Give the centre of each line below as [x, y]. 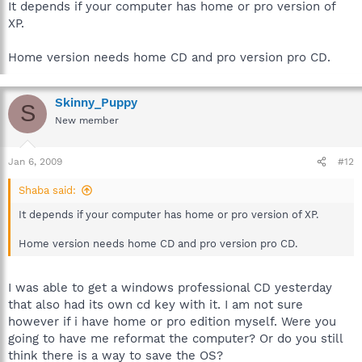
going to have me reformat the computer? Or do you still [175, 338]
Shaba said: [47, 190]
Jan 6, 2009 [35, 162]
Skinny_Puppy [96, 102]
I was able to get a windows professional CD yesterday [170, 287]
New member [87, 120]
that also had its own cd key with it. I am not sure [156, 304]
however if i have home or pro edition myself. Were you [172, 321]
